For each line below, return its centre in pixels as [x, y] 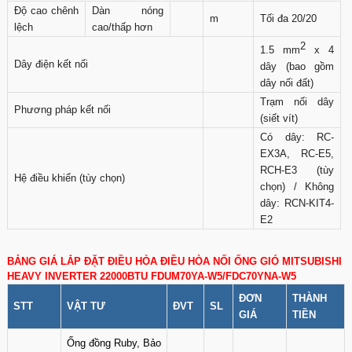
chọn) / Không [297, 187]
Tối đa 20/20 [288, 18]
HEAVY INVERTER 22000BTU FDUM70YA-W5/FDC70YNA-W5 [152, 276]
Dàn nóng [128, 11]
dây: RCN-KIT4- [297, 203]
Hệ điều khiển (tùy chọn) [70, 178]
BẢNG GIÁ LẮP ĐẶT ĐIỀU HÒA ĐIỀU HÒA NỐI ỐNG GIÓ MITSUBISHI [174, 261]
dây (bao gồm [297, 67]
